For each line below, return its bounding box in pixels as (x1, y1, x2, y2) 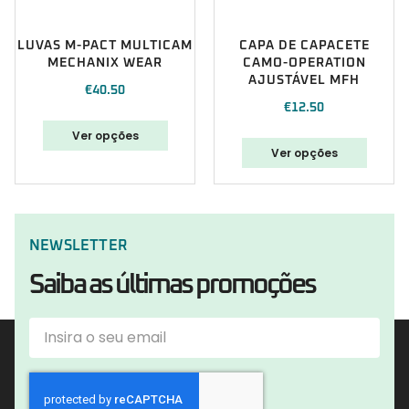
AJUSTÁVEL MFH (248, 74, 360, 88)
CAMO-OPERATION (242, 57, 366, 70)
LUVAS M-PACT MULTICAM (17, 39, 193, 53)
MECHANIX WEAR (47, 57, 163, 70)
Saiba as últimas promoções (29, 271, 315, 299)
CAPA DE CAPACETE (238, 39, 370, 53)
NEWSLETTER (29, 238, 127, 254)
